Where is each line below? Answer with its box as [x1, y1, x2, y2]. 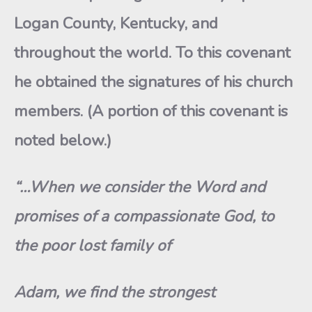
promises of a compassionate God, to [14, 205, 274, 227]
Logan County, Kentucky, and [14, 13, 218, 34]
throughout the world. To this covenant [14, 42, 290, 63]
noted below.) [14, 130, 111, 151]
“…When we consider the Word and [14, 176, 265, 198]
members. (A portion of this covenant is [14, 100, 288, 122]
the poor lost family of [14, 235, 171, 256]
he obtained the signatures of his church [14, 71, 292, 93]
